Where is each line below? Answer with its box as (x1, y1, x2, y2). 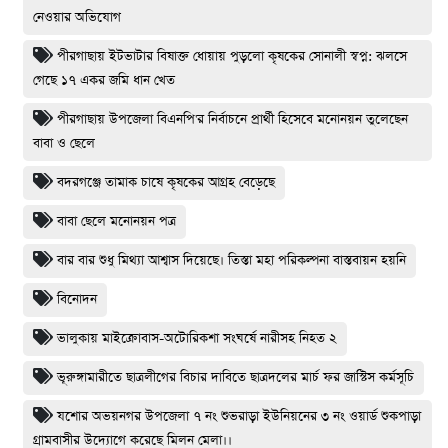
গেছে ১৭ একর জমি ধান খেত (33, 70, 175, 90)
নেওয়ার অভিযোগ (33, 7, 121, 27)
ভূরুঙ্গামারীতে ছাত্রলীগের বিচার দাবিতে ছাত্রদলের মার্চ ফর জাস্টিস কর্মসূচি (57, 367, 414, 387)
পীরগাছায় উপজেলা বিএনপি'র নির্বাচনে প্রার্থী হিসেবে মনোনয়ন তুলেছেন (57, 109, 408, 129)
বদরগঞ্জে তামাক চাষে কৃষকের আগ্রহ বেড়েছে (57, 172, 275, 192)
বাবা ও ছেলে (33, 133, 95, 153)
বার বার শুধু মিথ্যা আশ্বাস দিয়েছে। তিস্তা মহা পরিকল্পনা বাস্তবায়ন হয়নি (57, 250, 406, 270)
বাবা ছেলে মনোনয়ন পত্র (57, 211, 176, 231)
